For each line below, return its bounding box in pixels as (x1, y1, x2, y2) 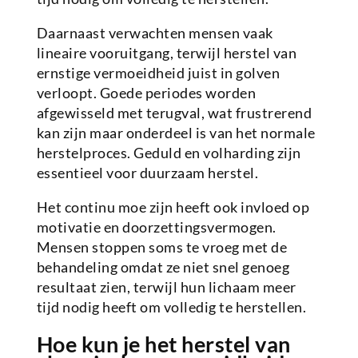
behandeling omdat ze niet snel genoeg (36, 258, 290, 276)
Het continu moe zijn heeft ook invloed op (36, 198, 310, 217)
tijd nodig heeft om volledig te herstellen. (36, 298, 307, 316)
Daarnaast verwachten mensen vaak (36, 24, 273, 42)
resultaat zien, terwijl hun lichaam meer (36, 278, 296, 296)
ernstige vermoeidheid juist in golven (36, 64, 280, 82)
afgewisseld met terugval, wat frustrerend (36, 104, 312, 122)
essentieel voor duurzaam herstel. (36, 164, 259, 182)
